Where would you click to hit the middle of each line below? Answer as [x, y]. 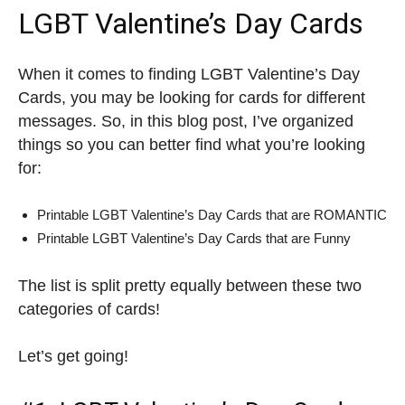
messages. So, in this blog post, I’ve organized [186, 122]
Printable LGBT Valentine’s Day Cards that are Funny [194, 239]
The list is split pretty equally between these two [190, 286]
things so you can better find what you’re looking [192, 145]
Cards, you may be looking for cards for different [192, 98]
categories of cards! [89, 310]
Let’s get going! [73, 357]
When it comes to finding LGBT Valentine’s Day [189, 75]
